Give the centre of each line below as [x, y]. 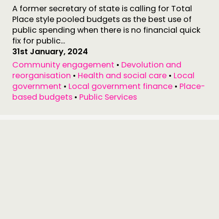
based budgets [42, 97]
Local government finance [120, 86]
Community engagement [63, 65]
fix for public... [39, 41]
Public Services [108, 97]
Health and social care [122, 76]
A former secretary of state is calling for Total [102, 9]
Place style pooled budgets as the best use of [102, 19]
